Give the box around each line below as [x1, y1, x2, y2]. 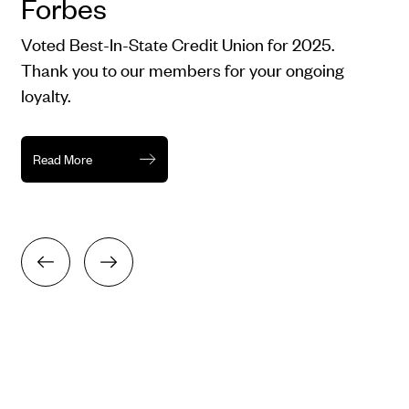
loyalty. [20, 85, 71, 107]
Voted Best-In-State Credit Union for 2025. [20, 34, 335, 56]
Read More [32, 152, 92, 168]
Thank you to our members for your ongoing [20, 59, 344, 81]
